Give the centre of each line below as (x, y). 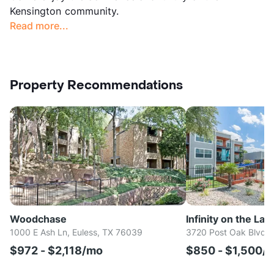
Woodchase (38, 219)
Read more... (39, 25)
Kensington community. (65, 11)
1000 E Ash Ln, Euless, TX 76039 (76, 232)
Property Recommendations (96, 85)
